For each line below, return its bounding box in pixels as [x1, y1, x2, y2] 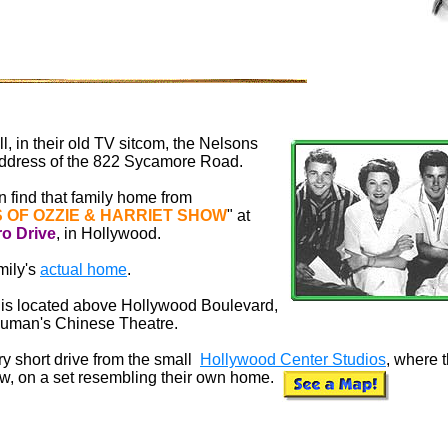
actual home [40, 261, 127, 278]
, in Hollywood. [56, 225, 161, 242]
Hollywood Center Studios [200, 351, 386, 368]
